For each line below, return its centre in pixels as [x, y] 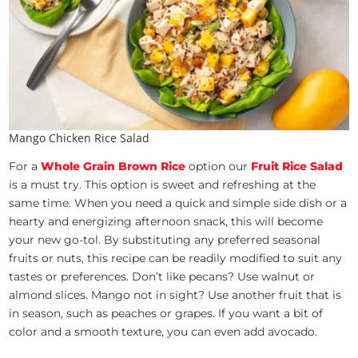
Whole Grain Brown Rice [113, 166]
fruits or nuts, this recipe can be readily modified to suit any [176, 258]
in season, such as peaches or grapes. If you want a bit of [166, 313]
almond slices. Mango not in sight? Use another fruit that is [175, 294]
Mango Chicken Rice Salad [80, 137]
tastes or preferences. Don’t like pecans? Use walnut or [162, 276]
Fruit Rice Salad [297, 166]
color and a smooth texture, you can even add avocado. [163, 331]
